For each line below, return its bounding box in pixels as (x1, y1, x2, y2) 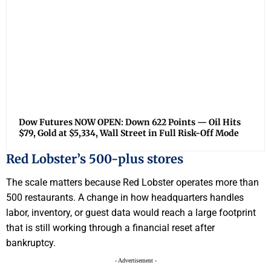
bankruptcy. (6, 237, 56, 249)
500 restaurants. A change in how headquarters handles (6, 191, 244, 203)
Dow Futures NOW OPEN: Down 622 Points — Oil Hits (19, 117, 241, 128)
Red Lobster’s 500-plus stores (6, 151, 183, 167)
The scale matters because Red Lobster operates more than (6, 176, 259, 188)
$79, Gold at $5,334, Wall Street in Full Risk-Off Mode (19, 128, 239, 139)
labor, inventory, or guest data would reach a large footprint (6, 206, 256, 218)
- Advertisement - (114, 256, 157, 264)
